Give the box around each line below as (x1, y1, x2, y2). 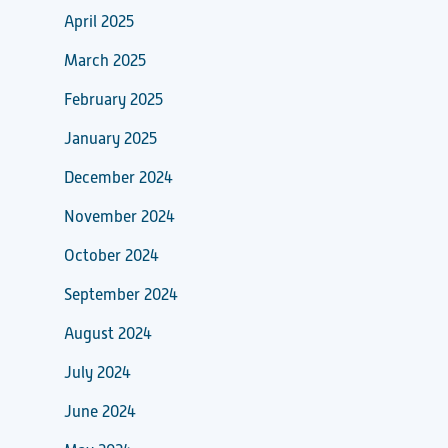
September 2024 (64, 285, 178, 304)
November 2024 (64, 207, 175, 226)
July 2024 (64, 363, 131, 382)
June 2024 (64, 402, 136, 421)
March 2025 (64, 51, 146, 70)
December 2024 (64, 168, 173, 187)
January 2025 (64, 129, 157, 148)
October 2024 (64, 246, 159, 265)
